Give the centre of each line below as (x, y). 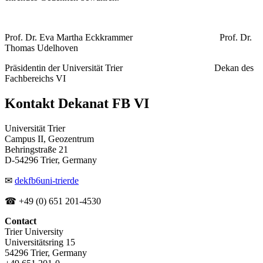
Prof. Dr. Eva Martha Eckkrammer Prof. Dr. (128, 38)
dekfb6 (28, 181)
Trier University (34, 232)
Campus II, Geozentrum (49, 139)
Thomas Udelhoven (41, 48)
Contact (21, 221)
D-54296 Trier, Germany (52, 160)
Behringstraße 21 (36, 150)
